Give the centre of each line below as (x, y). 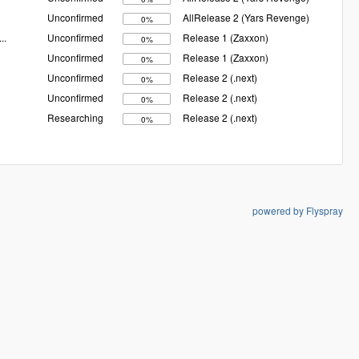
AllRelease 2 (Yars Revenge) (246, 18)
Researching (75, 118)
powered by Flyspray (298, 210)
